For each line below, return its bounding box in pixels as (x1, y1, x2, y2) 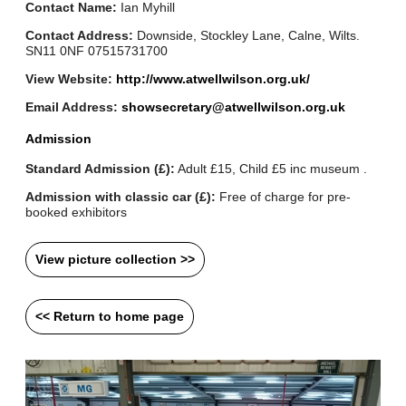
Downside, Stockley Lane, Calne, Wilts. (133, 28, 361, 43)
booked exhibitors (25, 205, 128, 220)
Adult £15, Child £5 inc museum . (175, 161, 368, 177)
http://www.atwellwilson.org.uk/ (116, 72, 311, 87)
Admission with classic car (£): (25, 189, 217, 205)
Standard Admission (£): (25, 161, 176, 177)
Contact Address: (25, 28, 134, 43)
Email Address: (25, 100, 119, 115)
